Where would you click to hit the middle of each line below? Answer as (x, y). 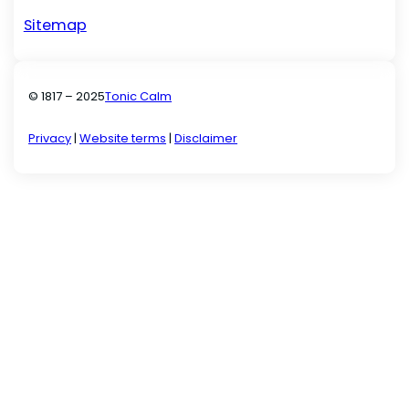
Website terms (123, 138)
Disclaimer (206, 138)
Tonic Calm (139, 96)
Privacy (50, 138)
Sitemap (55, 25)
